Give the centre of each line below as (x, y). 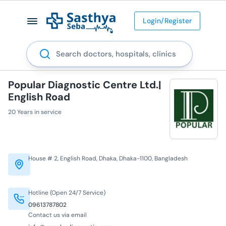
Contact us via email (58, 215)
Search (39, 46)
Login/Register (167, 20)
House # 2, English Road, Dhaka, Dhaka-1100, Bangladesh (108, 158)
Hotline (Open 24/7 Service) (67, 192)
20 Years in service (35, 112)
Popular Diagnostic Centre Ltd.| (84, 84)
